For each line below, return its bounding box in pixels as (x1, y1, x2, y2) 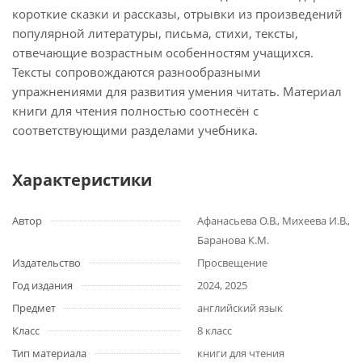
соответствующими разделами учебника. (12, 122, 258, 138)
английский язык (197, 301, 283, 315)
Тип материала (12, 346, 86, 360)
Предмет (12, 301, 56, 315)
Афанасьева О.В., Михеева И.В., (197, 213, 350, 228)
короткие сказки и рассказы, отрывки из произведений (12, 6, 343, 22)
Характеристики (12, 169, 152, 191)
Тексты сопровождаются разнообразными (12, 64, 261, 80)
